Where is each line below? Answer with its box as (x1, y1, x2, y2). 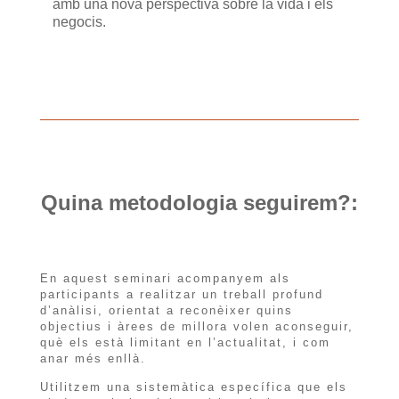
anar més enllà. (39, 352, 146, 366)
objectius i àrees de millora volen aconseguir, (39, 320, 354, 334)
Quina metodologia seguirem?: (40, 191, 358, 216)
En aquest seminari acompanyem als (39, 272, 290, 286)
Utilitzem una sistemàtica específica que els (39, 380, 347, 395)
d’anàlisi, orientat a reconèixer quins (39, 304, 293, 318)
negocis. (52, 14, 106, 30)
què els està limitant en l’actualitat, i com (39, 336, 330, 350)
